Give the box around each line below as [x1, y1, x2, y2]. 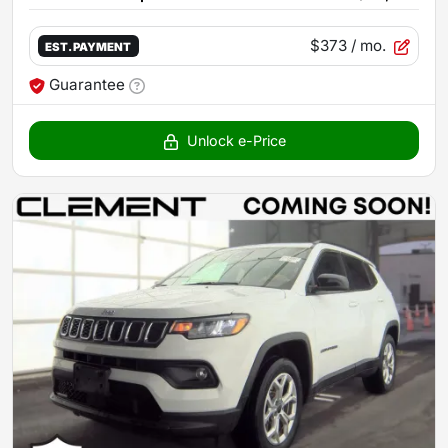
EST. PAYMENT [45, 39, 132, 54]
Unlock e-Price [186, 132, 286, 149]
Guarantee [49, 75, 125, 94]
